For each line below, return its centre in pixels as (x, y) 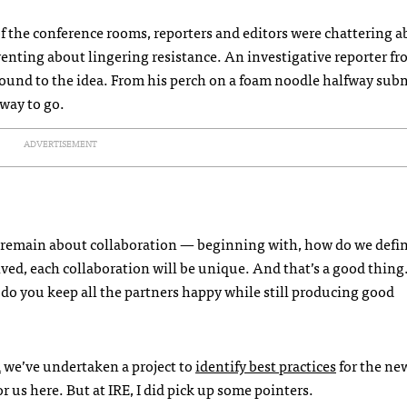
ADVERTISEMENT (60, 143)
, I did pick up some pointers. (222, 388)
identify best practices (266, 365)
